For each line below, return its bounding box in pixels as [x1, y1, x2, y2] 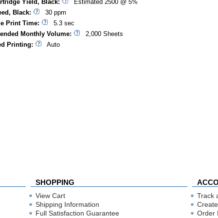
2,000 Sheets [80, 30, 123, 38]
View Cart [36, 192, 65, 200]
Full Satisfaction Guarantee [36, 209, 119, 217]
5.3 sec [48, 19, 74, 27]
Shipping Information [36, 200, 99, 208]
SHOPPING [36, 178, 74, 186]
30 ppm [39, 9, 66, 17]
